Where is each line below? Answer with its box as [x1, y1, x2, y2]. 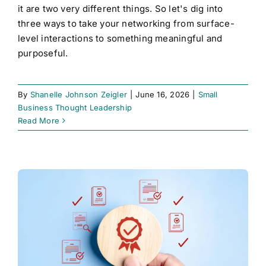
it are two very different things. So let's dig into [18, 2, 223, 14]
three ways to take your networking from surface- [18, 17, 235, 29]
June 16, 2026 [135, 89, 190, 99]
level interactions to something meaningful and [18, 32, 223, 44]
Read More [18, 115, 60, 125]
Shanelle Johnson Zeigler [30, 89, 128, 99]
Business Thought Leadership [18, 102, 132, 112]
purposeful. [18, 47, 68, 59]
